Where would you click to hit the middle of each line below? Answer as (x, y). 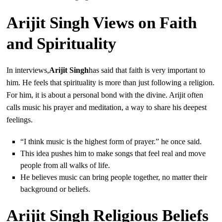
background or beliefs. (55, 189)
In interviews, (28, 70)
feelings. (20, 120)
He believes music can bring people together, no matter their (114, 177)
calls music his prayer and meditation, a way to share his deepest (107, 108)
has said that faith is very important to (147, 70)
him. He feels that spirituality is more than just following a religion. (111, 83)
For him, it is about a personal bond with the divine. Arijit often (105, 95)
